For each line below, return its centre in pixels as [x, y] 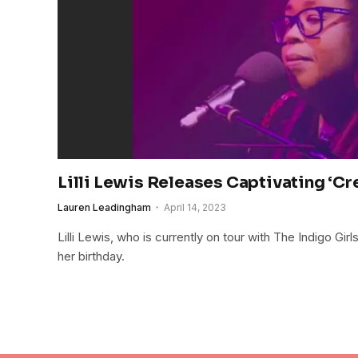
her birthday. [91, 257]
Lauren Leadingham [104, 208]
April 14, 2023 [195, 208]
